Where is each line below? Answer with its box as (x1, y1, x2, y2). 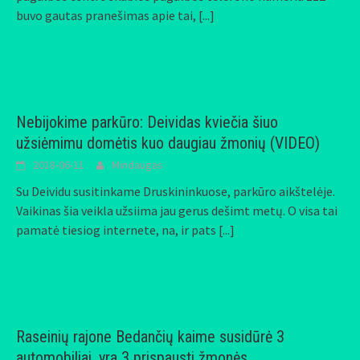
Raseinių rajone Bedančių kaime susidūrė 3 (16, 327, 284, 346)
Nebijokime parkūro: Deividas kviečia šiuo (16, 112, 278, 132)
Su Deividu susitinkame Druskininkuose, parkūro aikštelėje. (16, 183, 335, 199)
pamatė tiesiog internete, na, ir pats (16, 222, 219, 238)
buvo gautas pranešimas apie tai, (16, 7, 198, 23)
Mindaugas (112, 157, 163, 172)
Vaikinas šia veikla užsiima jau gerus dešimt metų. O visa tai (16, 202, 337, 219)
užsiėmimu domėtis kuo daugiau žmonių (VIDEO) (16, 133, 320, 153)
